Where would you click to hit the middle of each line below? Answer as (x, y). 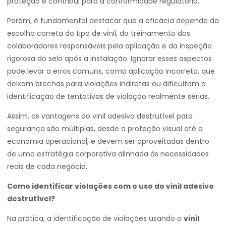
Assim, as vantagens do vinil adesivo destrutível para (100, 116)
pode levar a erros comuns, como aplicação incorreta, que (111, 71)
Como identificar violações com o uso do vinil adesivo (110, 186)
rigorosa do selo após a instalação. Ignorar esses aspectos (109, 59)
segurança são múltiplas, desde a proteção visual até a (105, 129)
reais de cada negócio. (47, 166)
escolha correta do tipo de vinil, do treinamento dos (99, 33)
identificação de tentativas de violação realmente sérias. (108, 96)
